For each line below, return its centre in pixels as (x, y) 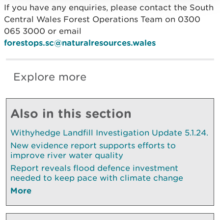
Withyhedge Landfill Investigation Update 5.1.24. (109, 132)
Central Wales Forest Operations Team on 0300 (102, 19)
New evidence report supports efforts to (93, 145)
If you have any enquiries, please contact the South (109, 7)
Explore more (50, 77)
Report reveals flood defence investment (94, 168)
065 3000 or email (43, 31)
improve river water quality (67, 155)
